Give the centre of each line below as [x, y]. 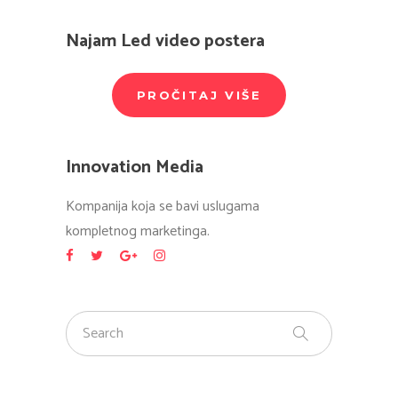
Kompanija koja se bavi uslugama [163, 207]
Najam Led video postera [165, 41]
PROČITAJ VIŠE [199, 95]
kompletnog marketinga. [138, 231]
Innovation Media [135, 167]
